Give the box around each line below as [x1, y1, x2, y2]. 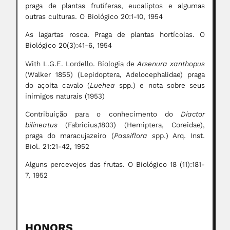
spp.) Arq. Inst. [147, 131, 205, 141]
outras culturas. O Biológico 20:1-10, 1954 [25, 12, 163, 21]
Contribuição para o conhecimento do [25, 110, 181, 119]
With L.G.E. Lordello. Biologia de [25, 59, 137, 68]
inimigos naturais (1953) [25, 91, 105, 101]
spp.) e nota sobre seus [119, 81, 205, 90]
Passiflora [113, 131, 147, 141]
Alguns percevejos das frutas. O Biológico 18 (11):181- [25, 160, 205, 169]
